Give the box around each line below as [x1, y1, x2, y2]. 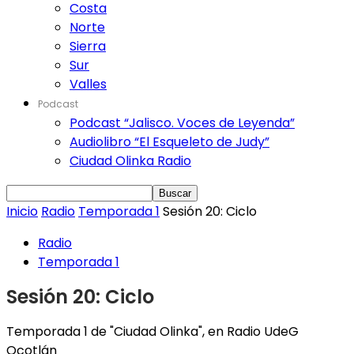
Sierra [70, 37, 106, 55]
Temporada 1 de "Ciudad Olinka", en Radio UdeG [6, 322, 299, 341]
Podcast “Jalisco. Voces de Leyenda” [70, 114, 295, 132]
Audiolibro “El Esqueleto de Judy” [70, 133, 269, 151]
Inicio [6, 202, 38, 220]
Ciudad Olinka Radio [70, 152, 191, 170]
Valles [70, 75, 107, 93]
